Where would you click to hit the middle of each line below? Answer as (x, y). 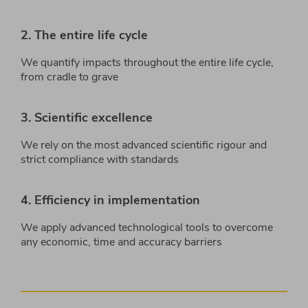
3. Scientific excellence (87, 118)
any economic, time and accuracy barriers (121, 242)
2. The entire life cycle (84, 35)
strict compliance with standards (100, 160)
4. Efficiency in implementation (110, 200)
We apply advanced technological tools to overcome (147, 228)
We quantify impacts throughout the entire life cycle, (147, 63)
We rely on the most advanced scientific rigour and (144, 145)
